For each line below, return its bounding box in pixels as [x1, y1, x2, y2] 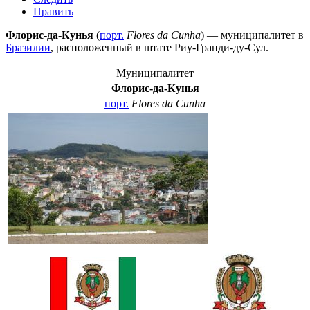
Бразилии [6, 41, 51, 53]
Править [33, 5, 73, 17]
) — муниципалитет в [201, 28, 304, 41]
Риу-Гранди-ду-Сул [174, 41, 266, 53]
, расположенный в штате [51, 41, 174, 53]
